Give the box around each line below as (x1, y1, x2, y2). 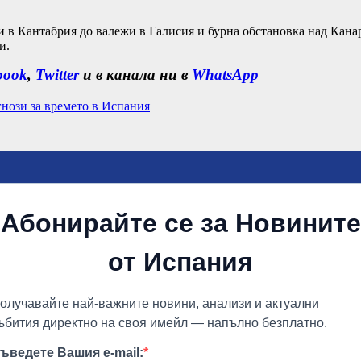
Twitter (35, 66, 79, 84)
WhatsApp (192, 66, 259, 84)
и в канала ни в (79, 66, 192, 84)
